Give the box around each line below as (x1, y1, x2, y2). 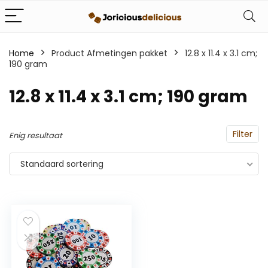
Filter (233, 128, 252, 140)
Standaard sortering (20, 158, 103, 170)
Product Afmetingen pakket (51, 47, 167, 59)
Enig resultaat (9, 130, 62, 141)
